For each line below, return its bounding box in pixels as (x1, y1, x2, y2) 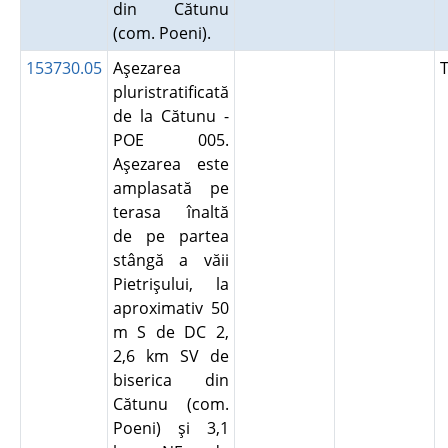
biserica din (112, 369, 229, 391)
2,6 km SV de (112, 345, 229, 367)
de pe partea (112, 225, 229, 247)
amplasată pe (112, 177, 229, 199)
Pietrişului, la (112, 273, 229, 295)
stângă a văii (112, 249, 229, 271)
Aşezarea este (112, 153, 229, 175)
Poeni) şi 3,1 (112, 417, 229, 439)
